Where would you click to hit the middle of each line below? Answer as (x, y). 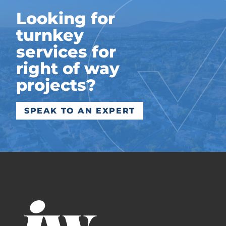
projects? (56, 85)
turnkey (50, 35)
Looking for (66, 18)
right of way (68, 68)
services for (66, 52)
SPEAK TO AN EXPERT (80, 111)
